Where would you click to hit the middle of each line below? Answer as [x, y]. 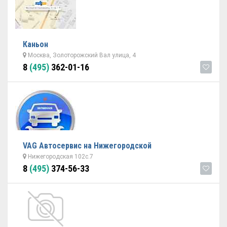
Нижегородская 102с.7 [60, 157]
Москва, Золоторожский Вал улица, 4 [81, 55]
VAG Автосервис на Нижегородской [87, 146]
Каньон [35, 44]
